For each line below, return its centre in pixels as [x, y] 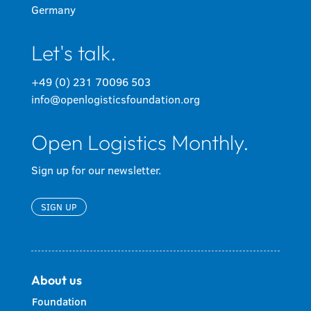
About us [56, 280]
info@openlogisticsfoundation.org [115, 99]
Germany [53, 9]
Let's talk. [74, 52]
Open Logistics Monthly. [140, 142]
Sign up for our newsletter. [96, 170]
